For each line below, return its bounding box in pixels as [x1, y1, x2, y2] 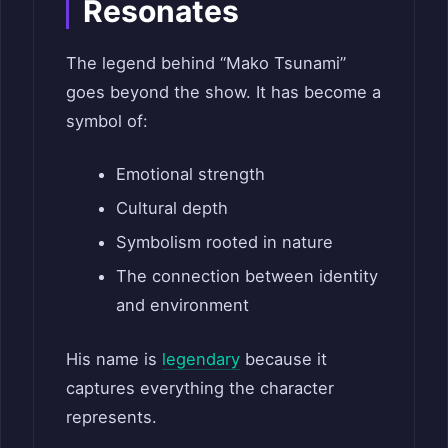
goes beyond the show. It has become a [66, 81, 381, 102]
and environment [115, 295, 249, 316]
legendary [162, 349, 240, 370]
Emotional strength [115, 164, 265, 185]
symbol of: [66, 110, 148, 131]
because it [240, 349, 327, 370]
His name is [66, 349, 162, 370]
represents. [66, 407, 157, 428]
